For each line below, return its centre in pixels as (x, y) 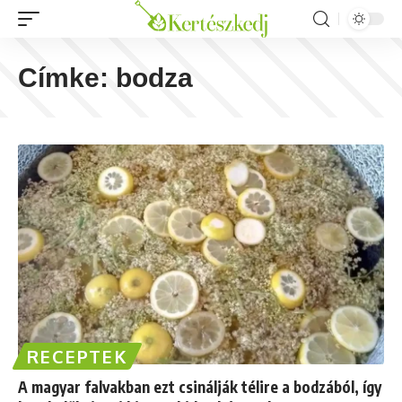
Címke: (67, 78)
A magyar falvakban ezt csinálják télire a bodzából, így (200, 386)
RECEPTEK (78, 356)
